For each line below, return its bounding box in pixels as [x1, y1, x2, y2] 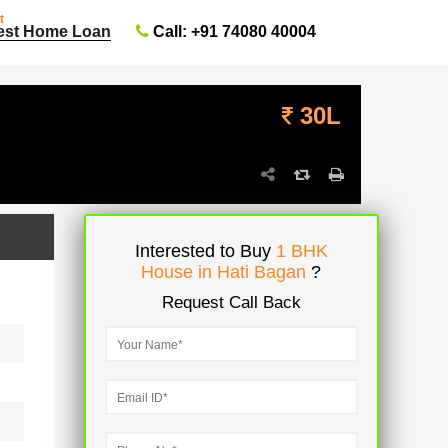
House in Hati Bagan [141, 262, 312, 282]
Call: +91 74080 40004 [149, 22, 316, 40]
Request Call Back [161, 293, 301, 312]
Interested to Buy [134, 241, 276, 261]
